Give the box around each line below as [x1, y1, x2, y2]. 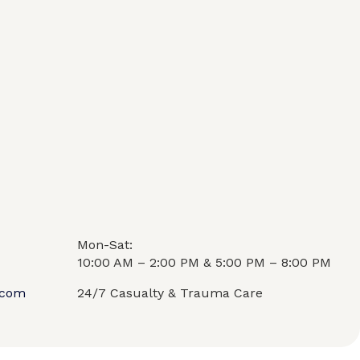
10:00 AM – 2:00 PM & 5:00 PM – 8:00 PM [77, 254, 331, 270]
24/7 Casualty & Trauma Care [77, 284, 263, 301]
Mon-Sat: [77, 236, 137, 252]
